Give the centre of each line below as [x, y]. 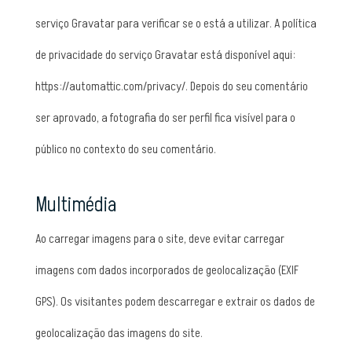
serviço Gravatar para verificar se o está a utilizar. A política [176, 24]
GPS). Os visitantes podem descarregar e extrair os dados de [175, 302]
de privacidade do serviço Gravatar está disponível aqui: [165, 55]
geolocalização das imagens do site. [119, 333]
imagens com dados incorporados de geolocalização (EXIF [167, 270]
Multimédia [75, 205]
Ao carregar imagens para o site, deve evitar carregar [159, 239]
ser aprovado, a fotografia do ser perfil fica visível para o [165, 118]
